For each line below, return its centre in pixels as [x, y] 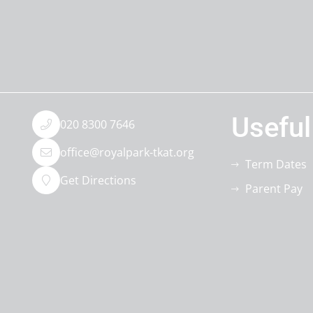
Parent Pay [274, 189]
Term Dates [276, 164]
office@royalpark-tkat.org [127, 152]
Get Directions [98, 180]
